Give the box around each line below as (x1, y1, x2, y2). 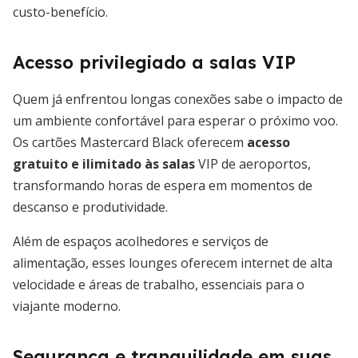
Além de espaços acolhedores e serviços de (13, 233, 268, 250)
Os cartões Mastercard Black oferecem (13, 133, 247, 151)
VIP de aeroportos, (195, 155, 311, 173)
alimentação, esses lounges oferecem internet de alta (13, 254, 332, 272)
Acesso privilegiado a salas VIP (13, 51, 296, 74)
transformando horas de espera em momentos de (13, 177, 312, 194)
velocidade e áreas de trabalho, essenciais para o (13, 276, 304, 293)
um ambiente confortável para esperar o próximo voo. (13, 112, 338, 129)
